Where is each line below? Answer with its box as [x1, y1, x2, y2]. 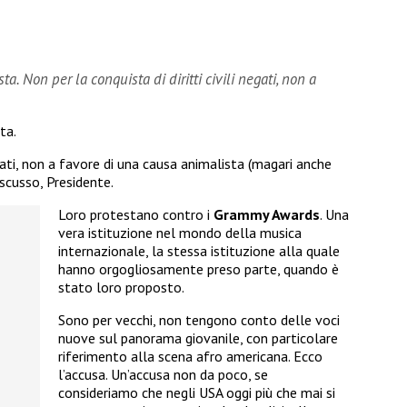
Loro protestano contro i [58, 205, 213, 224]
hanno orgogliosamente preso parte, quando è [58, 260, 339, 279]
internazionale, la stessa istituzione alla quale [58, 242, 340, 261]
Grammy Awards [213, 205, 320, 224]
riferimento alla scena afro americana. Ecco [58, 347, 323, 366]
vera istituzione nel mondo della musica [58, 223, 302, 243]
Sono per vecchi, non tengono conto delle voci [58, 311, 340, 330]
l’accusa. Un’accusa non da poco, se [58, 365, 268, 384]
